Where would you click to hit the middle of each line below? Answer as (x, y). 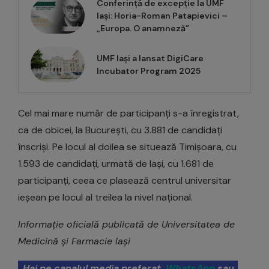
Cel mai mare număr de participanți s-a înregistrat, (128, 113)
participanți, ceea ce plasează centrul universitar (125, 181)
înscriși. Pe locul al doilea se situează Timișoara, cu (127, 147)
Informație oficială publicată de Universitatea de (126, 225)
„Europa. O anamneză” (143, 29)
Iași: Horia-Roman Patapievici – (162, 16)
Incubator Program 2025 (149, 71)
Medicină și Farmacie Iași (74, 241)
